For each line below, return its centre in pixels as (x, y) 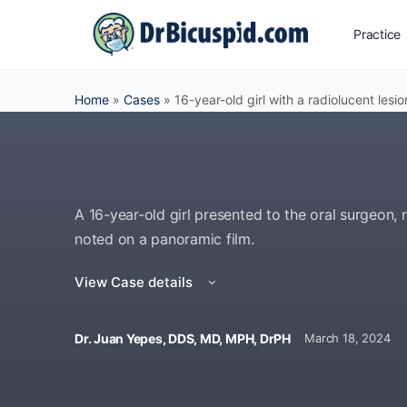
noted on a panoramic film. (164, 239)
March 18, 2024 (340, 338)
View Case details (135, 282)
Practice (377, 34)
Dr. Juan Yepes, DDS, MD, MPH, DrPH (183, 338)
